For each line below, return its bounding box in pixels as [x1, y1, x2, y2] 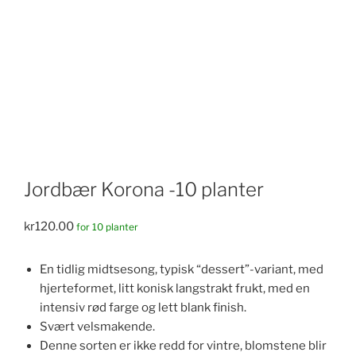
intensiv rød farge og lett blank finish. [40, 300, 246, 315]
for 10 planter [76, 221, 138, 234]
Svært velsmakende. [40, 319, 155, 335]
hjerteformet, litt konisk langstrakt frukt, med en [40, 281, 310, 296]
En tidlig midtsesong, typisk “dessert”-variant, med [40, 262, 323, 277]
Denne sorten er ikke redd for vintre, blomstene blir [40, 339, 327, 354]
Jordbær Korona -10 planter [24, 178, 264, 202]
